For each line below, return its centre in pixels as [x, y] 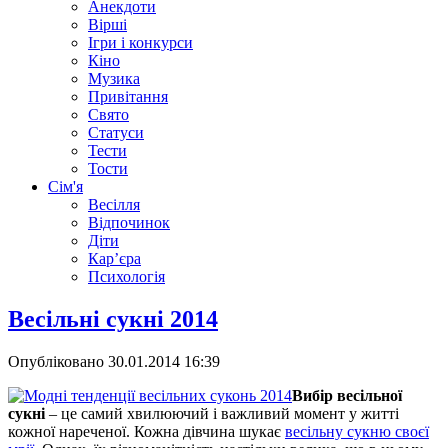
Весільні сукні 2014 [113, 318]
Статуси [116, 132]
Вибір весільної [347, 395]
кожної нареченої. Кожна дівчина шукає [146, 431]
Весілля [114, 204]
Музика [114, 78]
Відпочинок [129, 222]
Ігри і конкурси [140, 42]
